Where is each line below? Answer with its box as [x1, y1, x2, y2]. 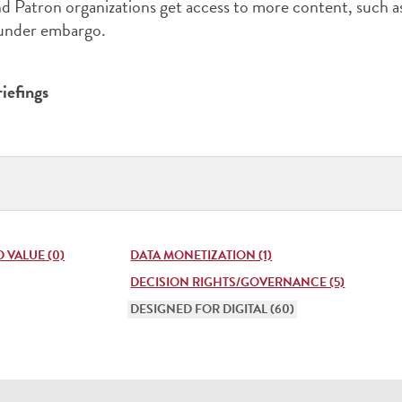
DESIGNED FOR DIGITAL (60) [130, 300, 295, 319]
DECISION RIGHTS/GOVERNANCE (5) [130, 273, 345, 292]
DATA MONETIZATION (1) [130, 246, 273, 265]
